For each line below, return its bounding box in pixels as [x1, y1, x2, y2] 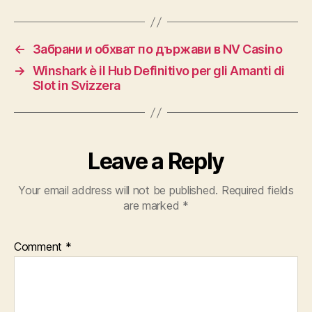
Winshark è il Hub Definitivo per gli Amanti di [32, 63, 285, 79]
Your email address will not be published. [18, 183, 219, 198]
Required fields [221, 183, 294, 198]
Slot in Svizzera [32, 78, 120, 93]
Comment [14, 240, 65, 254]
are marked [123, 198, 183, 213]
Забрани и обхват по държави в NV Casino [32, 42, 283, 57]
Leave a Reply [88, 148, 224, 175]
